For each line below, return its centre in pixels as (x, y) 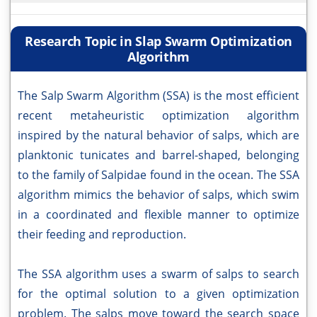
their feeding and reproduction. (102, 235)
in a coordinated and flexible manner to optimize (158, 215)
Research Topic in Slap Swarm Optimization (158, 41)
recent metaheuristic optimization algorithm (158, 116)
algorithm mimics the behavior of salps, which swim (158, 195)
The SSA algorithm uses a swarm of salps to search (158, 274)
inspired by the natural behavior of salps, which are (158, 136)
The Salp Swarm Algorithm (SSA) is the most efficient (158, 96)
